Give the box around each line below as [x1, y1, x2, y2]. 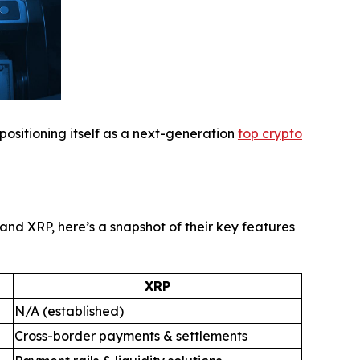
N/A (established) [14, 302, 124, 319]
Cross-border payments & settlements [14, 327, 247, 344]
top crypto [238, 125, 302, 141]
